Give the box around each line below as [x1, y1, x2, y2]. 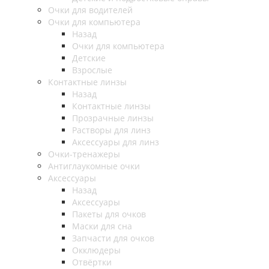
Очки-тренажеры [48, 148, 120, 160]
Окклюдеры [72, 244, 121, 256]
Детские [72, 52, 106, 64]
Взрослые [72, 64, 112, 76]
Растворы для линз [72, 124, 151, 136]
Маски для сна [72, 220, 132, 232]
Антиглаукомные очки [48, 160, 140, 172]
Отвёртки [72, 256, 112, 268]
